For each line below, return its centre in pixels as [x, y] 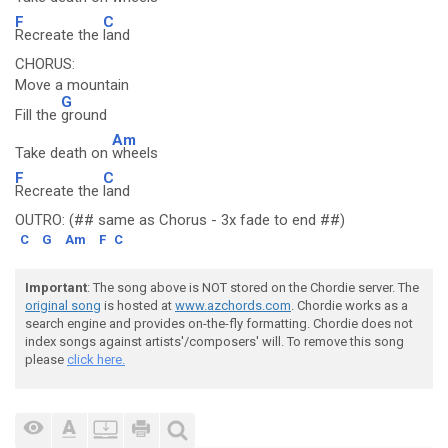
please [46, 359]
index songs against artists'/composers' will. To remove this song [214, 341]
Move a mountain [72, 85]
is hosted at [138, 305]
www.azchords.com [233, 305]
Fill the [38, 115]
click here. [96, 359]
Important [56, 287]
